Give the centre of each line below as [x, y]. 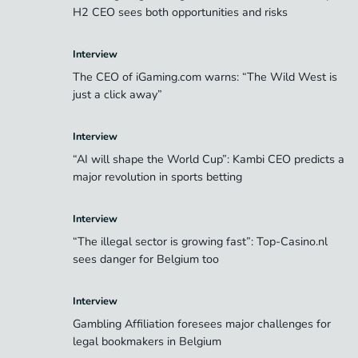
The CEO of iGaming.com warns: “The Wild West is [205, 77]
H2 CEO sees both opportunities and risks [183, 12]
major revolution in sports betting [159, 177]
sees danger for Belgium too [146, 259]
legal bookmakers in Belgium [147, 342]
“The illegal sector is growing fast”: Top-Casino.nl [200, 242]
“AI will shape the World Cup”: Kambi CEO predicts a [209, 159]
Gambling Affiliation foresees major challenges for [202, 324]
